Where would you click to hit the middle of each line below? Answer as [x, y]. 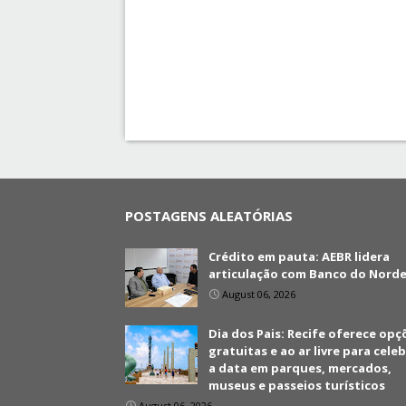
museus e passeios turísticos [297, 385]
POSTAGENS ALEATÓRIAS [209, 216]
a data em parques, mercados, [300, 368]
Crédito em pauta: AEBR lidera [299, 256]
